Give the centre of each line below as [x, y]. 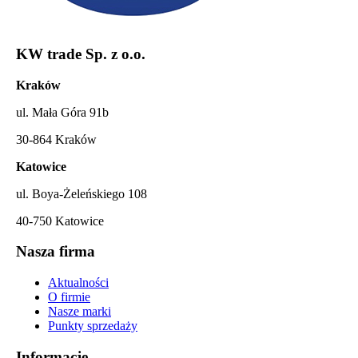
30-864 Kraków [56, 139]
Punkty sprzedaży [93, 326]
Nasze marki [80, 311]
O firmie [69, 297]
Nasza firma [56, 252]
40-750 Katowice [60, 221]
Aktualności [78, 282]
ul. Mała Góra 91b [62, 112]
